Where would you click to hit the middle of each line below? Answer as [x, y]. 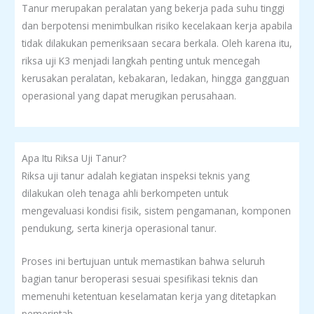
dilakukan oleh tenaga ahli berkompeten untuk [125, 193]
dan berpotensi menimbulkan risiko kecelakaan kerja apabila [157, 25]
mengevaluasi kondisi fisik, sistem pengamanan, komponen [156, 210]
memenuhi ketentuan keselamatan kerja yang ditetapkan [149, 296]
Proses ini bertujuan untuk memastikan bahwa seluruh [143, 261]
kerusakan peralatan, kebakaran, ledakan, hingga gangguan [156, 78]
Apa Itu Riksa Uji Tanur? [74, 158]
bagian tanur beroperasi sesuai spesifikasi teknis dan [140, 278]
